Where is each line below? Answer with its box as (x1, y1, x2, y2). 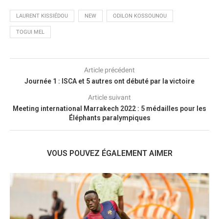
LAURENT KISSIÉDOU (16, 12, 68, 19)
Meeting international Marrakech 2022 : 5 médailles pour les (13, 104, 206, 112)
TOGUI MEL (16, 28, 44, 35)
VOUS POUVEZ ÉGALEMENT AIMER (46, 148, 173, 158)
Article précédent (84, 66, 135, 74)
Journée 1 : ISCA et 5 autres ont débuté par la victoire (24, 77, 195, 85)
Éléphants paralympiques (68, 113, 151, 122)
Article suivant (88, 93, 131, 101)
